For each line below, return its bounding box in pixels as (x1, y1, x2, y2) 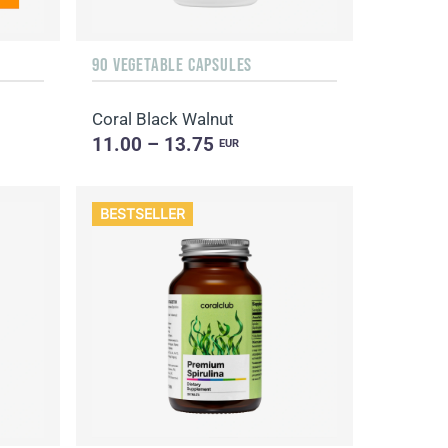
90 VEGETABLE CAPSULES (92, 53, 253, 75)
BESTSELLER (100, 205, 185, 223)
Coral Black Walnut (92, 109, 235, 129)
